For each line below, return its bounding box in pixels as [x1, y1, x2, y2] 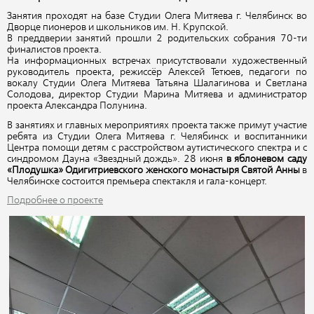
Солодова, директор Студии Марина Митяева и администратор [7, 90, 307, 100]
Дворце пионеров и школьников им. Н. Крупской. [7, 22, 228, 33]
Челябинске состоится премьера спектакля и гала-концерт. [7, 176, 269, 186]
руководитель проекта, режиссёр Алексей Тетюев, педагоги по [7, 67, 307, 78]
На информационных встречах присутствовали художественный [7, 56, 307, 67]
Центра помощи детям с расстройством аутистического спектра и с [7, 142, 307, 153]
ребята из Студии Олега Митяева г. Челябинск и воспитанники [7, 131, 307, 142]
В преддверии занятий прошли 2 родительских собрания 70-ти [7, 34, 307, 44]
